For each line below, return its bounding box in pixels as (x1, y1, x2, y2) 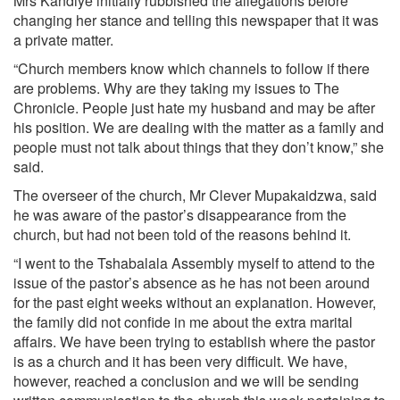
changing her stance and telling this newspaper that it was (13, 10, 379, 30)
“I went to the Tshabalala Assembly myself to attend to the (13, 253, 375, 273)
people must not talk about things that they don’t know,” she (13, 137, 384, 157)
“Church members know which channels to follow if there (13, 58, 370, 79)
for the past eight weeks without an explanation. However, (13, 292, 376, 312)
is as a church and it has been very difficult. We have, (13, 351, 347, 371)
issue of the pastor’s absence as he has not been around (13, 272, 370, 293)
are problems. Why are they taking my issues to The (13, 78, 339, 98)
